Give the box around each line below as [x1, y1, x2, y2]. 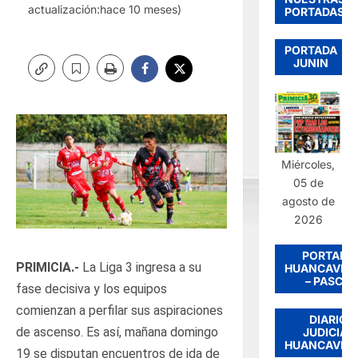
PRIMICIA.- [16, 260, 82, 276]
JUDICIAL [303, 324, 355, 339]
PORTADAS [284, 4, 345, 18]
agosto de [281, 193, 335, 208]
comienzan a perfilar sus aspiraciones [16, 303, 223, 319]
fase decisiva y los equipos [16, 281, 167, 297]
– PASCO [305, 273, 352, 288]
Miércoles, [281, 157, 336, 171]
